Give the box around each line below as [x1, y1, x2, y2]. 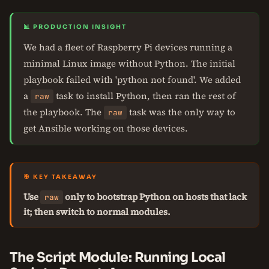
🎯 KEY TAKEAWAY [23, 173, 97, 181]
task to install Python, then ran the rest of [53, 89, 236, 102]
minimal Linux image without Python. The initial [23, 57, 235, 70]
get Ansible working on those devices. [23, 122, 188, 134]
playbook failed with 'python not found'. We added [23, 73, 241, 86]
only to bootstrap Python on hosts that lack [63, 190, 247, 203]
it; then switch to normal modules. [23, 205, 171, 218]
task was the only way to [127, 106, 235, 118]
